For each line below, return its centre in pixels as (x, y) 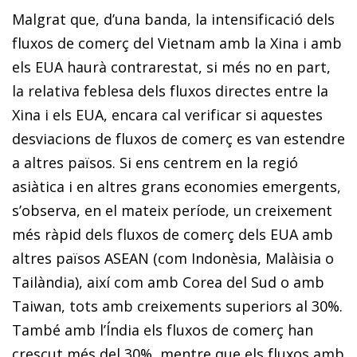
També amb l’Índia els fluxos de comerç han (163, 330)
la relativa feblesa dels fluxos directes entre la (170, 90)
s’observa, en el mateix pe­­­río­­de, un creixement (172, 210)
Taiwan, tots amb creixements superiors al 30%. (177, 306)
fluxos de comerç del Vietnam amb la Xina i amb (177, 43)
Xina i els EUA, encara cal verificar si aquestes (167, 114)
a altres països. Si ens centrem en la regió (155, 162)
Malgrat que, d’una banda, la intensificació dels (173, 19)
